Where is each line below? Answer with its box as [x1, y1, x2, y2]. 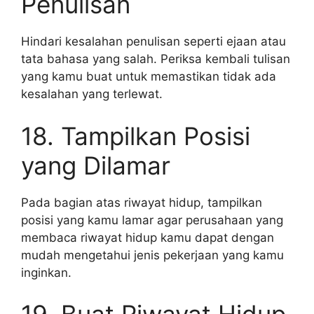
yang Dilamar [21, 150, 170, 180]
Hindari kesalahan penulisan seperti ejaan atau [21, 34, 286, 48]
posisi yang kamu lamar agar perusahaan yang [21, 212, 283, 227]
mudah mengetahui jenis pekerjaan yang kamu [21, 247, 284, 262]
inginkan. [21, 265, 71, 280]
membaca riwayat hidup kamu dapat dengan [21, 230, 274, 245]
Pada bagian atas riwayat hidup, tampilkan [21, 195, 262, 210]
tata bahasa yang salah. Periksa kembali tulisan [21, 52, 290, 66]
